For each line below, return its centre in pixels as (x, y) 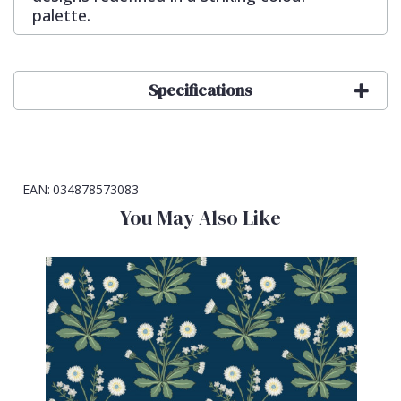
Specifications (200, 90)
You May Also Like (200, 218)
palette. (61, 16)
